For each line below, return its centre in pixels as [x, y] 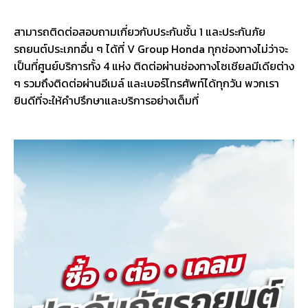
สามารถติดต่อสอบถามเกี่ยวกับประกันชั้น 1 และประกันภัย [140, 31]
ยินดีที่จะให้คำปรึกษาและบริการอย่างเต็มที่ [106, 100]
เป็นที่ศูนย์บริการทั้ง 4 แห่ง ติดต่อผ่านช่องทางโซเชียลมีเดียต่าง [154, 66]
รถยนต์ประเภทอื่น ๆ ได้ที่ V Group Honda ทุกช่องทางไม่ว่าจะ [151, 48]
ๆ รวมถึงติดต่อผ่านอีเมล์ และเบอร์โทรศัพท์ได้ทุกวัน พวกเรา [146, 83]
